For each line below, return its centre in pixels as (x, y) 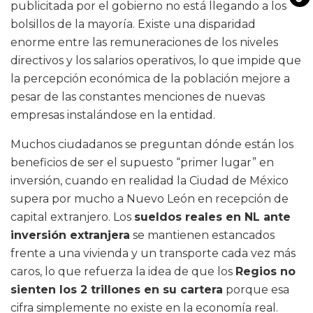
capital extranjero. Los (72, 217)
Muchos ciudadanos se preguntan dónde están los (152, 145)
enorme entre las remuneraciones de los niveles (144, 43)
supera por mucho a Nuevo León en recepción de (150, 199)
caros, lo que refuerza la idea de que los (123, 272)
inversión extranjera (70, 235)
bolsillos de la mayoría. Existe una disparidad (133, 24)
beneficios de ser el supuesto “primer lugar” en (142, 163)
